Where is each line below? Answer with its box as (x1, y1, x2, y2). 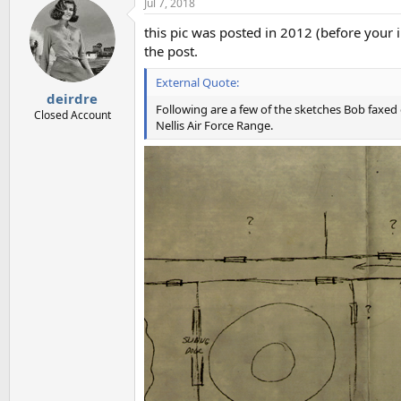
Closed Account (33, 107, 111, 123)
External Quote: (156, 73, 239, 90)
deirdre (47, 89, 98, 107)
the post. (144, 42, 198, 61)
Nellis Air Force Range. (156, 116, 273, 133)
